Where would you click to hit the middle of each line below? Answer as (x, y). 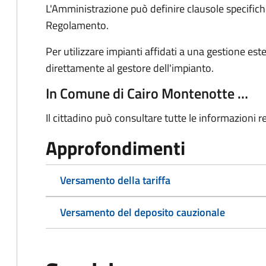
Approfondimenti (115, 148)
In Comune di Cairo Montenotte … (147, 93)
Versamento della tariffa (115, 180)
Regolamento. (77, 25)
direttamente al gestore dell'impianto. (130, 68)
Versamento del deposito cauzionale (142, 212)
